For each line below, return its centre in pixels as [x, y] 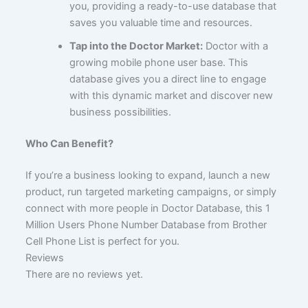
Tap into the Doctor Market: [136, 46]
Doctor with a [235, 46]
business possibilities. [120, 112]
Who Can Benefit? [70, 143]
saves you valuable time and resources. [161, 22]
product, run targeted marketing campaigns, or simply [151, 191]
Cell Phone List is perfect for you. [103, 241]
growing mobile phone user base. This [158, 62]
